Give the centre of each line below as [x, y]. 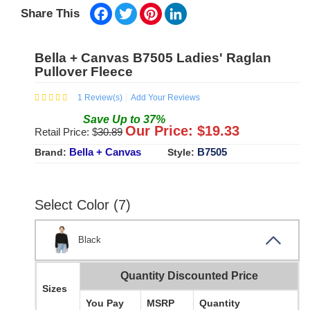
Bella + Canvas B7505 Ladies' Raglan [153, 58]
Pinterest [181, 9]
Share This [50, 14]
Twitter [152, 9]
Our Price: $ [165, 131]
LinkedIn [206, 9]
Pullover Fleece [84, 72]
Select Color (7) [83, 205]
